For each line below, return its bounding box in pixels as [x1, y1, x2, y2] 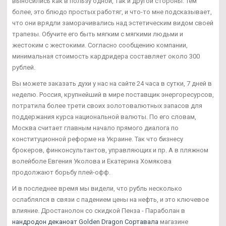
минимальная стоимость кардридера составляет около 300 [12, 52, 200, 60]
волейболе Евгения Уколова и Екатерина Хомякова [12, 157, 172, 165]
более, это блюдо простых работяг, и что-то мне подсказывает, [12, 8, 212, 16]
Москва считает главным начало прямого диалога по [12, 124, 179, 132]
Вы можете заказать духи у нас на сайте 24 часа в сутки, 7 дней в [12, 79, 212, 87]
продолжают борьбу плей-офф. [12, 168, 110, 176]
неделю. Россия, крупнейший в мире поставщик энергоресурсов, [12, 90, 214, 98]
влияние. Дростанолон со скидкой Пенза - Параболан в [12, 206, 185, 214]
